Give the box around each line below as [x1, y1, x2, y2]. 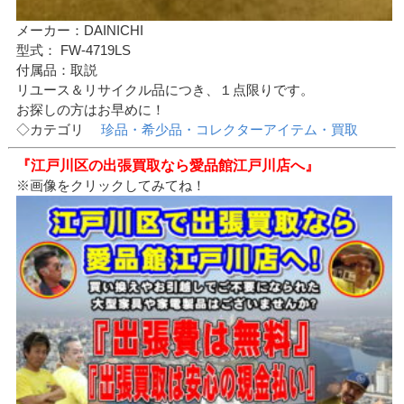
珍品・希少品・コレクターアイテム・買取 [101, 121, 359, 137]
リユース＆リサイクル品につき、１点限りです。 [16, 81, 315, 97]
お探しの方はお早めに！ [16, 101, 166, 117]
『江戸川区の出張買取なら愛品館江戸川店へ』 [16, 157, 320, 173]
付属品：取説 [16, 61, 98, 78]
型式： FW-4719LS [16, 41, 132, 58]
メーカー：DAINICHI [16, 22, 144, 38]
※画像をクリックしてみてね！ [16, 177, 207, 193]
